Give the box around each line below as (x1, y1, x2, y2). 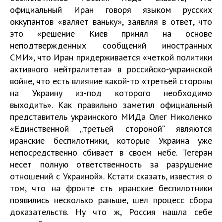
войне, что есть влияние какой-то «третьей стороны (10, 75, 212, 87)
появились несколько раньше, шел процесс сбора (10, 194, 212, 206)
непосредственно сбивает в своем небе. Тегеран (10, 147, 212, 158)
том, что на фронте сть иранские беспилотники (10, 182, 212, 194)
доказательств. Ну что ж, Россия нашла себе (10, 206, 212, 218)
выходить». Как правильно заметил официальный (10, 99, 212, 111)
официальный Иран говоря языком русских (10, 4, 212, 15)
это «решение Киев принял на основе (10, 28, 212, 39)
